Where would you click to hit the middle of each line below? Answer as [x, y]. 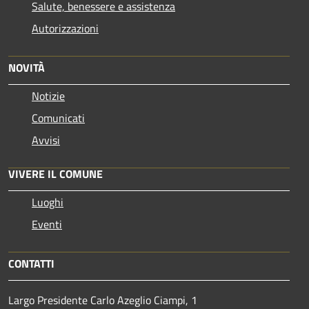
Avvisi [46, 140]
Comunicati [58, 118]
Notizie [48, 96]
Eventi [47, 225]
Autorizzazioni [65, 29]
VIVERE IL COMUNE [56, 174]
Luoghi [48, 202]
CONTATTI [31, 264]
